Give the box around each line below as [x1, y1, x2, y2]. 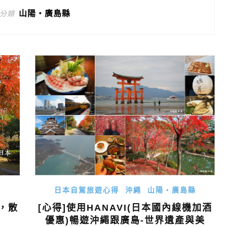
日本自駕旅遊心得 [54, 185, 119, 194]
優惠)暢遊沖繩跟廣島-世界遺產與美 [45, 215, 205, 225]
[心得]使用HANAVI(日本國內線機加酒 [37, 202, 212, 213]
